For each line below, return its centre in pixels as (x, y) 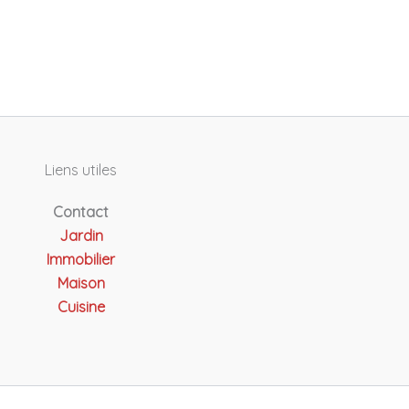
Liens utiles (81, 170)
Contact (81, 212)
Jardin (81, 236)
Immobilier (81, 260)
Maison (81, 283)
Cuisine (81, 307)
